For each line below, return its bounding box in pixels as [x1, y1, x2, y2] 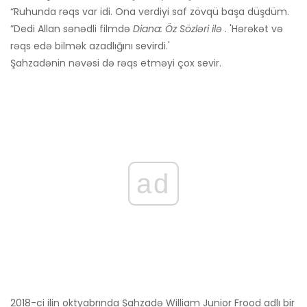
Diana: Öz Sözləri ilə [133, 22, 222, 36]
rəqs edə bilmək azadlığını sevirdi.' [10, 39, 170, 53]
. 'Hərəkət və [222, 22, 283, 36]
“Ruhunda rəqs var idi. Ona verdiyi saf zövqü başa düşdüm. [10, 5, 289, 19]
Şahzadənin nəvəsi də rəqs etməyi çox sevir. [10, 56, 221, 71]
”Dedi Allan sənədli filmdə [10, 22, 133, 36]
